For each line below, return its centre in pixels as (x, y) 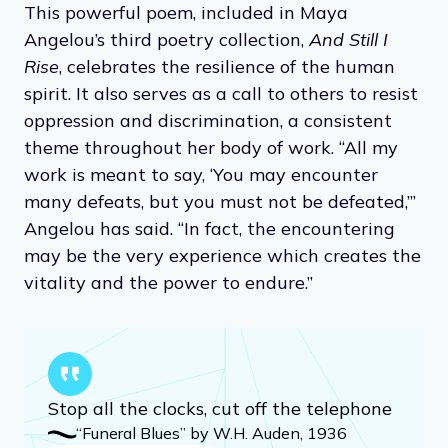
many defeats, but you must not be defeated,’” (220, 201)
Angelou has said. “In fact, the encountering (209, 228)
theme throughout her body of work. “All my (211, 147)
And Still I (348, 39)
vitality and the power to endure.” (168, 282)
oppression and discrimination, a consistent (208, 120)
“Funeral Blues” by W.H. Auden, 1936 (211, 432)
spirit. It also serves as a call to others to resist (221, 93)
